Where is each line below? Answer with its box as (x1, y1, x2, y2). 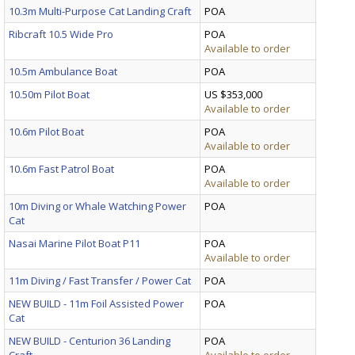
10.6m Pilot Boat (9, 124, 84, 139)
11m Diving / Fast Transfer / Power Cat (9, 273, 191, 288)
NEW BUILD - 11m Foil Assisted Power (9, 296, 184, 311)
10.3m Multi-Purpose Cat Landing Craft (9, 3, 191, 18)
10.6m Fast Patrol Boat (9, 161, 114, 176)
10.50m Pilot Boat (9, 86, 90, 101)
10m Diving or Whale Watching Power (9, 198, 186, 213)
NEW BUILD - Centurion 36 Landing (9, 333, 170, 348)
